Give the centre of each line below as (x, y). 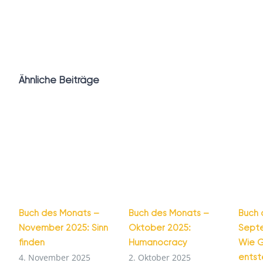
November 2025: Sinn (63, 227)
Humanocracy (158, 242)
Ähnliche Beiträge (59, 80)
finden (32, 242)
